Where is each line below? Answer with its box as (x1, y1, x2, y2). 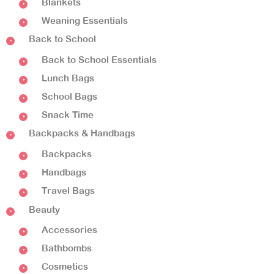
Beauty (29, 204, 60, 215)
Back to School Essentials (42, 54, 157, 65)
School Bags (42, 91, 97, 102)
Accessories (42, 224, 97, 235)
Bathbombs (42, 243, 92, 254)
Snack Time (42, 109, 94, 120)
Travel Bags (42, 185, 95, 196)
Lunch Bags (42, 72, 94, 83)
